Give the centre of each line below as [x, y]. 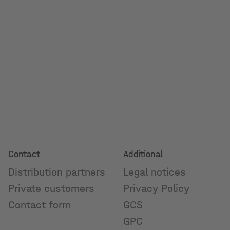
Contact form [40, 205]
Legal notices [155, 172]
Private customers [51, 188]
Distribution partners [57, 172]
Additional [143, 154]
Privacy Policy [156, 188]
